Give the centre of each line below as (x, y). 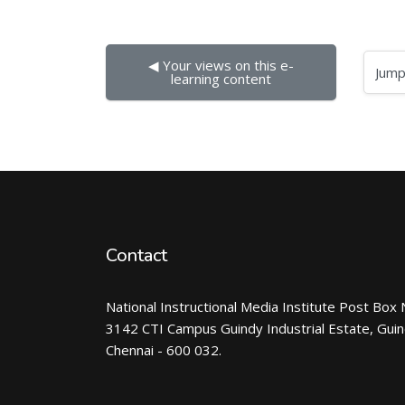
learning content (221, 79)
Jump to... (363, 71)
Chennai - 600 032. (164, 350)
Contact (137, 255)
